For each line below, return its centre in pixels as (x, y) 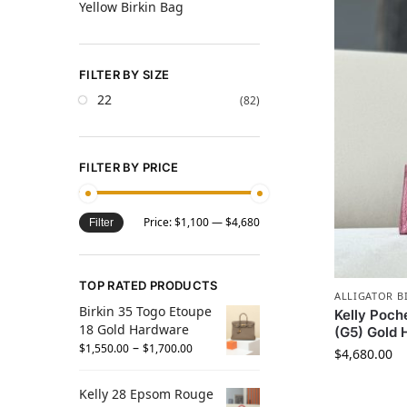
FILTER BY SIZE (124, 74)
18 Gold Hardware (134, 330)
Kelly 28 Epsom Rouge (146, 393)
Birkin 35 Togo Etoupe (145, 312)
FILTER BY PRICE (129, 168)
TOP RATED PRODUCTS (149, 285)
